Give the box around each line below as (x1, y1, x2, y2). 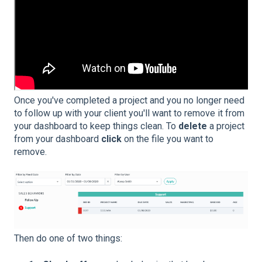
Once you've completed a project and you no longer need (14, 94, 244, 106)
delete (178, 120, 207, 132)
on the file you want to (122, 133, 213, 144)
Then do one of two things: (14, 233, 122, 244)
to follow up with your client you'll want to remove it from (14, 107, 244, 119)
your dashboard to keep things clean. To (14, 120, 178, 132)
